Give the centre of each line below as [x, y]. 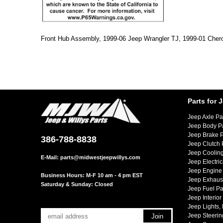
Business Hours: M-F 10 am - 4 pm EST [92, 175]
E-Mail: [51, 157]
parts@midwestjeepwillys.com [100, 157]
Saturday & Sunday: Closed [77, 184]
